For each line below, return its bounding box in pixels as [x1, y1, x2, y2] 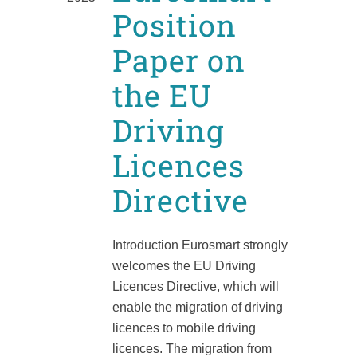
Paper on [112, 40, 245, 80]
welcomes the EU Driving [112, 259, 256, 273]
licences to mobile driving [112, 321, 256, 335]
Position [112, 5, 237, 45]
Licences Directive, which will [112, 280, 279, 294]
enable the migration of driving [112, 300, 283, 315]
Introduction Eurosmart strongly [112, 238, 288, 253]
